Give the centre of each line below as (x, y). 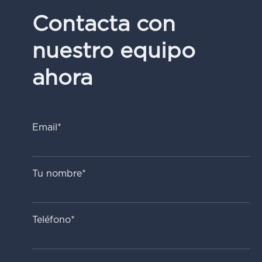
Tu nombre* (59, 174)
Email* (46, 128)
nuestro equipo (113, 51)
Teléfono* (53, 220)
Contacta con (104, 25)
